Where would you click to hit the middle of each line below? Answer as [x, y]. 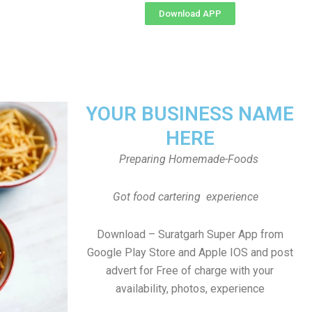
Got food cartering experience [190, 197]
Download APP [190, 14]
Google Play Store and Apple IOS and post [190, 252]
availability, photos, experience [190, 289]
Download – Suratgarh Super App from [190, 234]
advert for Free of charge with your [190, 271]
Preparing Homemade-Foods [190, 159]
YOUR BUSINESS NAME [190, 114]
